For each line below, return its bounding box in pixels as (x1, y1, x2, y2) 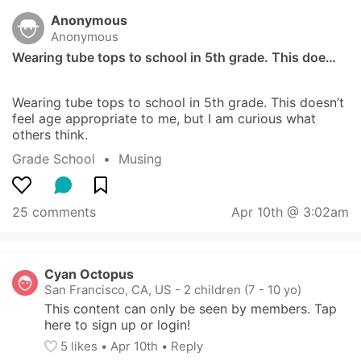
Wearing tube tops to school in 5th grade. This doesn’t (12, 94, 344, 110)
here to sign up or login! (44, 317, 190, 333)
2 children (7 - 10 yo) (184, 282, 301, 297)
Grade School (12, 151, 95, 167)
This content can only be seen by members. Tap (44, 301, 337, 317)
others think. (12, 127, 88, 143)
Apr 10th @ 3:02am (231, 204, 349, 220)
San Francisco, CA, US (44, 282, 172, 297)
